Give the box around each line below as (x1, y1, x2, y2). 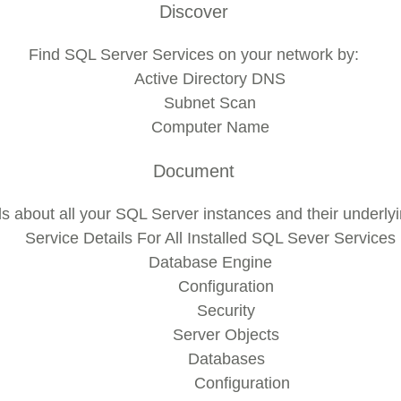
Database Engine (148, 253, 272, 271)
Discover (159, 2, 228, 21)
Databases (187, 350, 265, 368)
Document (153, 161, 235, 181)
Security (197, 302, 255, 320)
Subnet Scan (164, 94, 256, 112)
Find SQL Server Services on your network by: (29, 46, 359, 64)
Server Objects (173, 326, 279, 344)
